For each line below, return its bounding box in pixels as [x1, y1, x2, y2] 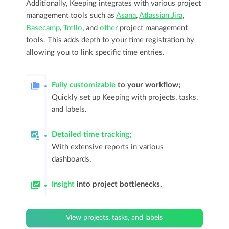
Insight [52, 180, 75, 189]
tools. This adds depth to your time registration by [26, 36, 195, 44]
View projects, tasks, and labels [66, 214, 163, 222]
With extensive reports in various [52, 143, 164, 151]
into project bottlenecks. [75, 180, 163, 189]
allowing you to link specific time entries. [26, 49, 165, 57]
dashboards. [52, 155, 92, 164]
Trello [63, 24, 83, 32]
